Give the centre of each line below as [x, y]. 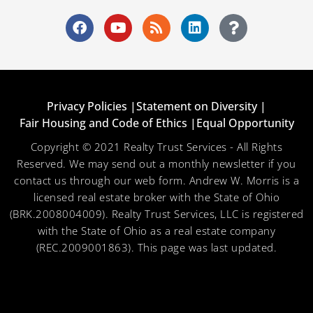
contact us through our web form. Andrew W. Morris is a [156, 181]
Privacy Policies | [92, 107]
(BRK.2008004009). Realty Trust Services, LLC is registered [156, 214]
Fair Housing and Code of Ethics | [108, 123]
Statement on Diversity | [201, 107]
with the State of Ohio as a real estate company [156, 231]
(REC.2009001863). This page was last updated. [156, 248]
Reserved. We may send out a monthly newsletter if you [156, 164]
